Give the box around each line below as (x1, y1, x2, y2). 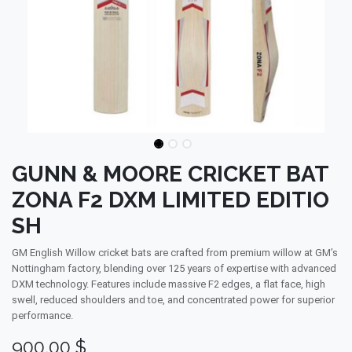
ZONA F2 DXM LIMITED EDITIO (12, 187, 329, 213)
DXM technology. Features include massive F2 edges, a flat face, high (12, 278, 325, 290)
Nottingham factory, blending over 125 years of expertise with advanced (12, 262, 336, 274)
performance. (12, 310, 73, 321)
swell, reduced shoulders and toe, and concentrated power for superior (12, 294, 335, 306)
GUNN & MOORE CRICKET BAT (12, 161, 328, 187)
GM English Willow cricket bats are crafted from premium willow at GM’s (12, 247, 338, 258)
